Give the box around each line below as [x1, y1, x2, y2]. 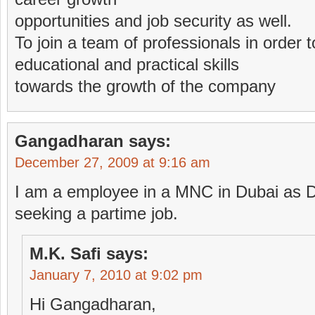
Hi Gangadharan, [30, 295, 156, 314]
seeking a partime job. [15, 204, 178, 223]
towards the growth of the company [15, 77, 276, 96]
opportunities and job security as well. [15, 11, 292, 30]
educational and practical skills [15, 55, 239, 74]
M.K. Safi [30, 244, 101, 263]
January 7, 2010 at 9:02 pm [30, 267, 202, 283]
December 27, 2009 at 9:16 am [15, 155, 210, 170]
